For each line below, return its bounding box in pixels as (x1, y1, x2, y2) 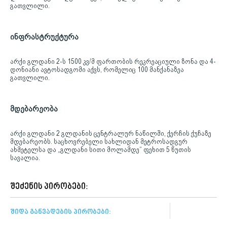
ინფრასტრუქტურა (10, 31, 79, 42)
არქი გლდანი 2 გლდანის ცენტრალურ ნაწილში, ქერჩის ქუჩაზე (10, 129, 211, 137)
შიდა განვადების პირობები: (10, 207, 111, 216)
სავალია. (10, 153, 40, 162)
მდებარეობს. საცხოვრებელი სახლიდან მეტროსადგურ (10, 137, 187, 145)
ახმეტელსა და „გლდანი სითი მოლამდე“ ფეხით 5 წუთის (10, 145, 191, 154)
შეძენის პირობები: (10, 181, 88, 192)
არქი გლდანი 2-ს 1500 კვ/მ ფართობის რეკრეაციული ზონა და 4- (10, 57, 216, 65)
